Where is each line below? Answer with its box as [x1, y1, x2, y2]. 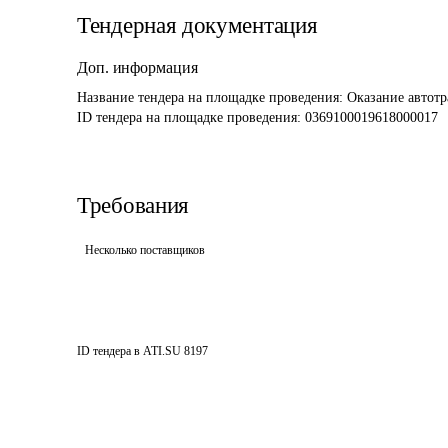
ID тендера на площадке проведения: [77, 110, 305, 125]
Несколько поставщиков [85, 243, 205, 257]
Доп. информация [77, 59, 198, 76]
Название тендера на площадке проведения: [77, 90, 347, 105]
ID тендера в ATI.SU [77, 344, 181, 358]
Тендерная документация [77, 13, 318, 38]
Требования [77, 193, 189, 218]
